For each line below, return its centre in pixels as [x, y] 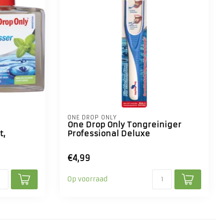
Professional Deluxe [109, 134]
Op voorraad [87, 179]
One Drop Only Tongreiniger [124, 125]
